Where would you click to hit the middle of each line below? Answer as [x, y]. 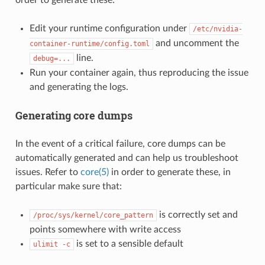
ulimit [45, 244]
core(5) [94, 172]
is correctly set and [197, 214]
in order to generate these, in [169, 172]
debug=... [51, 58]
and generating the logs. [79, 87]
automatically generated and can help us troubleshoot [127, 158]
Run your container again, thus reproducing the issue [139, 72]
